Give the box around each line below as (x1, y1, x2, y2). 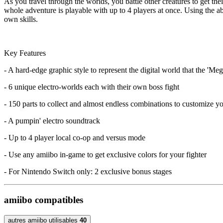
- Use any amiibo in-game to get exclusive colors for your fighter (4, 150, 207, 159)
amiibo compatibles (4, 194, 83, 205)
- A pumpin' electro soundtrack (4, 116, 100, 125)
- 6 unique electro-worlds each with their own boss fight (4, 83, 179, 92)
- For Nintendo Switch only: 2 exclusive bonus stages (4, 167, 172, 176)
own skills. (4, 15, 38, 24)
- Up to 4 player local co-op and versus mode (4, 133, 145, 142)
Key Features (4, 49, 46, 58)
